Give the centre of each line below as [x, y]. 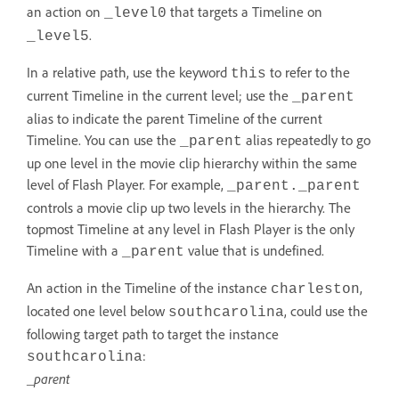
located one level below [98, 310]
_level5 [58, 36]
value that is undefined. [254, 250]
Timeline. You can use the [103, 139]
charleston [315, 289]
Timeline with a [74, 250]
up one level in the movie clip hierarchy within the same [192, 163]
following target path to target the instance [153, 334]
